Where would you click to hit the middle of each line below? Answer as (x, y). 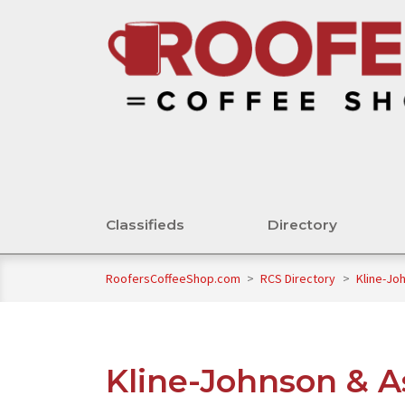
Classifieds (145, 225)
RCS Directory (300, 279)
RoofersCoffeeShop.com (173, 279)
